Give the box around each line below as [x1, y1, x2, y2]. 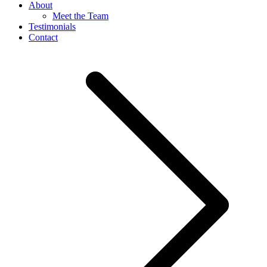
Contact [29, 32, 58, 43]
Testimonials [29, 21, 76, 32]
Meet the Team [52, 11, 108, 21]
